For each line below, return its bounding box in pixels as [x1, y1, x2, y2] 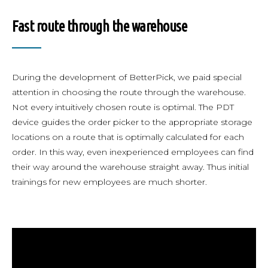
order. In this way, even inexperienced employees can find [12, 147, 254, 158]
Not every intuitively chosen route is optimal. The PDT [12, 102, 234, 113]
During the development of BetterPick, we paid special [12, 72, 242, 83]
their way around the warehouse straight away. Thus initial [12, 162, 249, 173]
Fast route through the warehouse [12, 18, 187, 35]
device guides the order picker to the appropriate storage [12, 117, 252, 128]
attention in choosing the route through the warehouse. [12, 87, 246, 98]
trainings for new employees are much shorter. [12, 176, 207, 188]
